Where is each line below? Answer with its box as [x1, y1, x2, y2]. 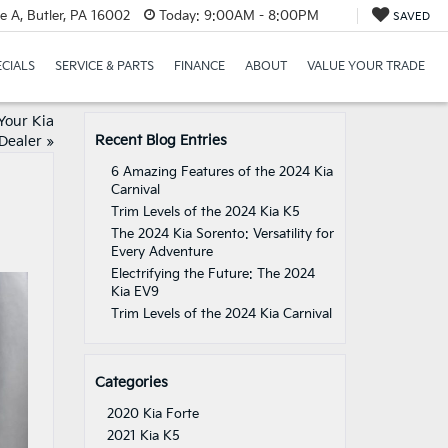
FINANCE [173, 59, 225, 75]
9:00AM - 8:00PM [199, 7, 319, 24]
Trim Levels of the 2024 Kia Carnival [110, 306, 332, 322]
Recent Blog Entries [94, 132, 227, 149]
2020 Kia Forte [106, 406, 199, 422]
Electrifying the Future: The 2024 [110, 266, 315, 282]
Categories [94, 374, 168, 391]
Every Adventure [110, 244, 213, 260]
